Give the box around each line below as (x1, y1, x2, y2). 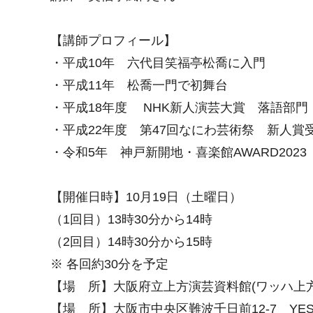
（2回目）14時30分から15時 (50, 235, 225, 249)
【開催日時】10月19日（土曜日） (50, 190, 242, 205)
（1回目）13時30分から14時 (50, 212, 212, 227)
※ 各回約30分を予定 (50, 257, 168, 272)
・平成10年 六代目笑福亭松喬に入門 (50, 56, 265, 71)
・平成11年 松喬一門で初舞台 (50, 78, 228, 93)
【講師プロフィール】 (50, 34, 176, 48)
